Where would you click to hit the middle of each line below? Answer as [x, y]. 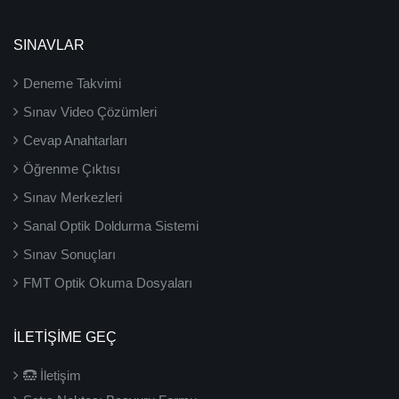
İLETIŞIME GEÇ [65, 337]
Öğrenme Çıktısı [72, 169]
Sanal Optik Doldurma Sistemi [111, 226]
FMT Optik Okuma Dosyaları [108, 283]
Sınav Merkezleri [73, 197]
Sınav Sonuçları [69, 254]
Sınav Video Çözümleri [90, 112]
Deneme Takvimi [72, 83]
